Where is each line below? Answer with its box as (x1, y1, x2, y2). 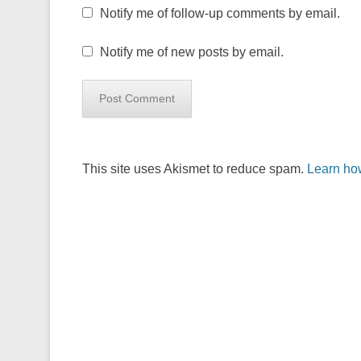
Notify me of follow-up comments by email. (100, 6, 340, 20)
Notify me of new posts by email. (100, 45, 284, 59)
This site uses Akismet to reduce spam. (82, 162, 307, 176)
